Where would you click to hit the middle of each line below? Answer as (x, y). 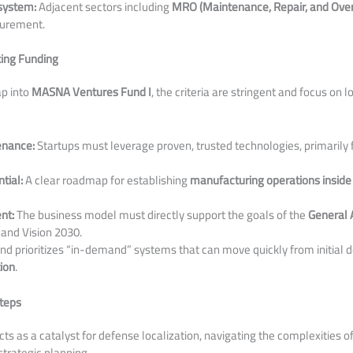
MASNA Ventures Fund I (92, 92)
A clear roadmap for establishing (107, 180)
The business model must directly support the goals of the (162, 215)
